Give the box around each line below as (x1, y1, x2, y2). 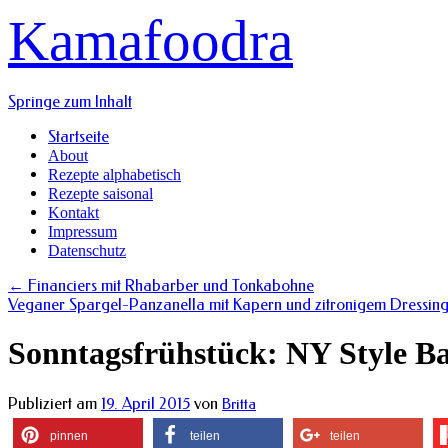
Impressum (48, 223, 117, 240)
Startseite (48, 127, 109, 146)
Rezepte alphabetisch (48, 166, 181, 183)
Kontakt (48, 204, 99, 221)
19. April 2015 (101, 393, 190, 413)
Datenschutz (48, 242, 126, 259)
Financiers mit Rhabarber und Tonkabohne (24, 276, 314, 295)
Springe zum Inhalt (8, 92, 132, 111)
